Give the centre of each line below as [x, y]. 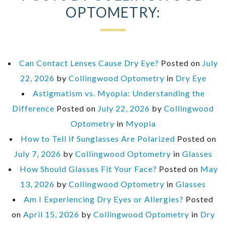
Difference [33, 108]
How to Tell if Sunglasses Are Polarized [98, 139]
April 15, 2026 [51, 214]
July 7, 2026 [37, 154]
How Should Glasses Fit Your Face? [88, 169]
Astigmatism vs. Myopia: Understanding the [119, 93]
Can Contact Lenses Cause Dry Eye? [89, 63]
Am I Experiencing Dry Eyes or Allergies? [104, 199]
